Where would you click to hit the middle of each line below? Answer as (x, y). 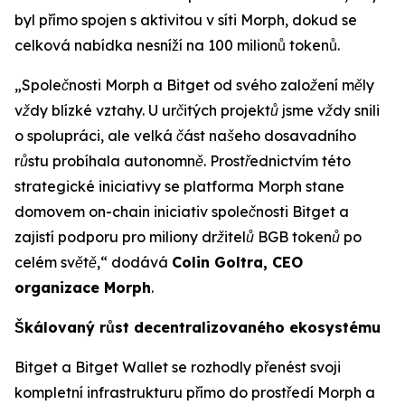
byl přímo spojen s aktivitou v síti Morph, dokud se (186, 20)
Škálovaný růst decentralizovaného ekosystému (198, 328)
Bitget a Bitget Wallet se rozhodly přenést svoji (178, 367)
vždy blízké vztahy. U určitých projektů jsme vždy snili (197, 111)
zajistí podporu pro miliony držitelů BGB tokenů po (188, 237)
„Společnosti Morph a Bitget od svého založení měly (194, 85)
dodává (140, 263)
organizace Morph (83, 288)
